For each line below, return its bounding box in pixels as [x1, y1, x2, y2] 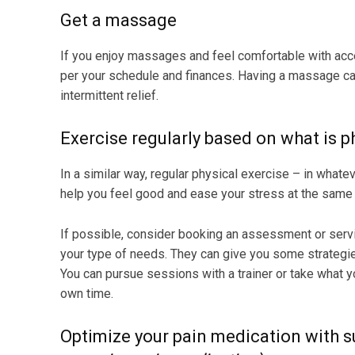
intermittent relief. [60, 88, 158, 104]
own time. [60, 286, 113, 302]
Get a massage [60, 10, 177, 31]
